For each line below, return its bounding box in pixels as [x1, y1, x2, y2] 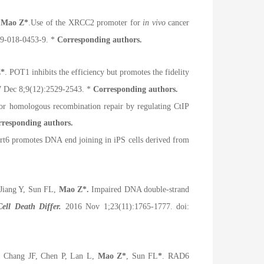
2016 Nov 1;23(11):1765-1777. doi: [61, 202, 190, 211]
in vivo [143, 18, 166, 28]
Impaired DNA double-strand [91, 184, 190, 194]
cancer [165, 18, 189, 28]
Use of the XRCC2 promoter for [31, 18, 143, 28]
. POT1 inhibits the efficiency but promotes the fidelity [4, 68, 190, 77]
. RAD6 [162, 251, 190, 260]
